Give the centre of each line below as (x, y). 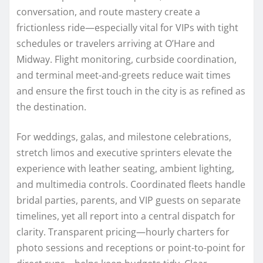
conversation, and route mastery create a (108, 11)
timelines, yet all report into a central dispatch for (126, 216)
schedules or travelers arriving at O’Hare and (116, 43)
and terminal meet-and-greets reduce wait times (124, 75)
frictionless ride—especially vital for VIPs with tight (127, 27)
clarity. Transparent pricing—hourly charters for (123, 232)
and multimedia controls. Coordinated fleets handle (131, 184)
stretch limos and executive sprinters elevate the (124, 152)
